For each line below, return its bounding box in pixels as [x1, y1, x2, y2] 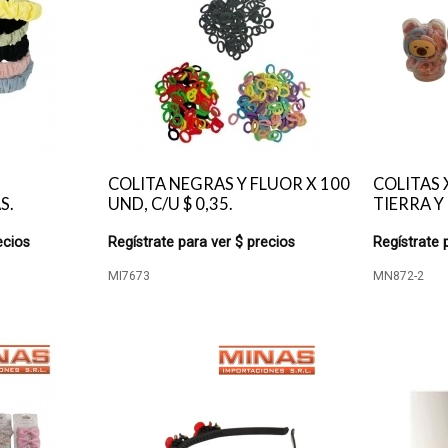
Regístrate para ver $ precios [107, 234, 295, 251]
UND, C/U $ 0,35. [107, 194, 233, 214]
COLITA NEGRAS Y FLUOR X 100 [107, 174, 350, 194]
